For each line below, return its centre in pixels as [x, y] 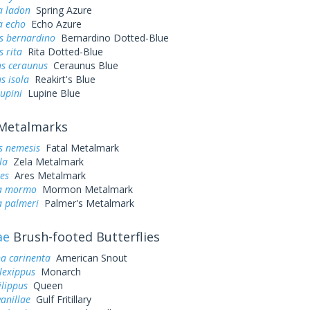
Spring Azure [61, 10]
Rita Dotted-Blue [62, 52]
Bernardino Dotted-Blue [112, 38]
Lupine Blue [51, 93]
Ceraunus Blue [83, 65]
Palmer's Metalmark [86, 203]
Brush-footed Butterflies [84, 237]
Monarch [58, 272]
